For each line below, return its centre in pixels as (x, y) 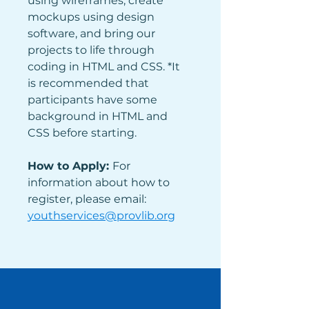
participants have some (94, 100)
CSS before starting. (83, 133)
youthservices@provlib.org (101, 216)
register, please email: (88, 199)
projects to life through (92, 50)
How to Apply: (70, 166)
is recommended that (90, 83)
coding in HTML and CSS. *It (105, 67)
